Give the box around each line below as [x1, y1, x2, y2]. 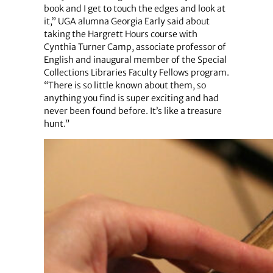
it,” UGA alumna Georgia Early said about [43, 15, 210, 27]
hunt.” [43, 118, 69, 129]
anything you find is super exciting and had [43, 92, 219, 104]
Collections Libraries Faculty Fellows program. [43, 66, 229, 78]
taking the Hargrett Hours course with [43, 28, 197, 40]
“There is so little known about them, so [43, 79, 206, 91]
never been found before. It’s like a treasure [43, 105, 222, 116]
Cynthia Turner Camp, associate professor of [43, 41, 226, 52]
